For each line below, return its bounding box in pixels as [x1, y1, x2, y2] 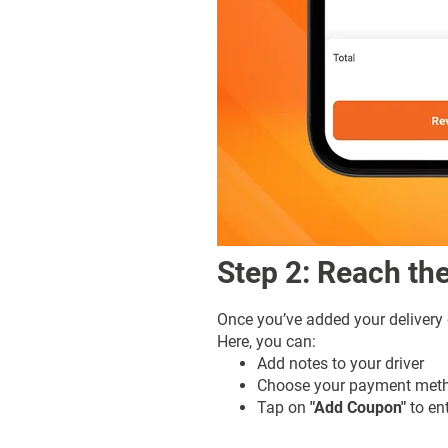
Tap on [257, 397, 310, 417]
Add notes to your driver [257, 353, 424, 373]
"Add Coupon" [310, 397, 406, 417]
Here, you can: [217, 331, 316, 351]
